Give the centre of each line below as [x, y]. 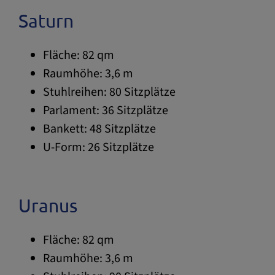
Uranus [48, 205]
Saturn [46, 20]
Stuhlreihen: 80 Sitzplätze [109, 92]
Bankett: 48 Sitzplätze [99, 129]
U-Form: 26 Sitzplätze [99, 147]
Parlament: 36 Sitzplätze [106, 110]
